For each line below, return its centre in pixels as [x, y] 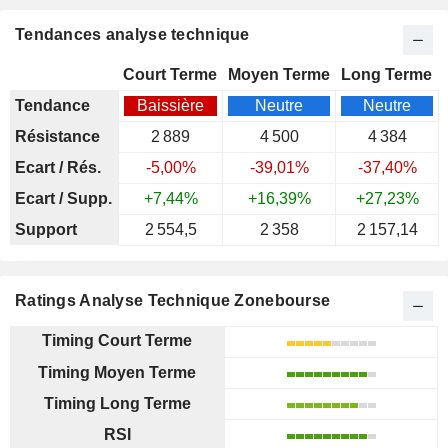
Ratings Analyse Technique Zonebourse [173, 300]
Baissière [170, 105]
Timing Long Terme [117, 403]
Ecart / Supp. [63, 198]
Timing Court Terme [117, 340]
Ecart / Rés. [58, 167]
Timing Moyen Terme [117, 372]
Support [46, 229]
